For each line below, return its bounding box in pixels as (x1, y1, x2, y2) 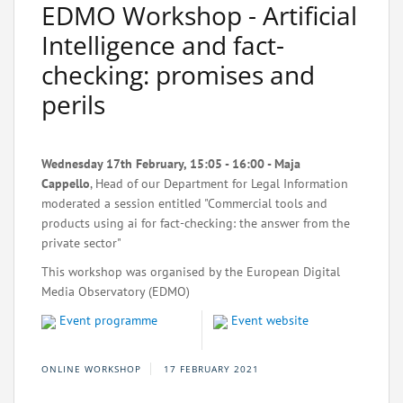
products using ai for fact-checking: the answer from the (41, 215, 350, 231)
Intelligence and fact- (41, 28, 284, 62)
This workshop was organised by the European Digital (41, 264, 340, 280)
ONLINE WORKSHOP (41, 363, 141, 375)
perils (41, 87, 105, 121)
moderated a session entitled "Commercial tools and (41, 195, 327, 211)
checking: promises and (41, 58, 315, 92)
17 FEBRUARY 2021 (164, 363, 259, 375)
